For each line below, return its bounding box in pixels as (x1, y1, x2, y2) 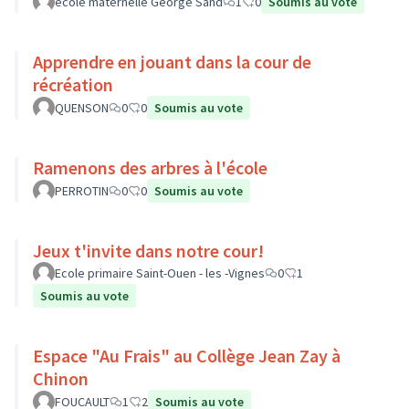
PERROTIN (55, 183, 109, 199)
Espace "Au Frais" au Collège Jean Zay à (33, 344, 341, 367)
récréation (33, 73, 113, 96)
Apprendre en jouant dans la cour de (33, 50, 311, 73)
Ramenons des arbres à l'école (33, 156, 267, 179)
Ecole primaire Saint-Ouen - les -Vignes (55, 265, 265, 281)
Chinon (33, 367, 89, 390)
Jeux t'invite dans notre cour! (33, 239, 264, 262)
